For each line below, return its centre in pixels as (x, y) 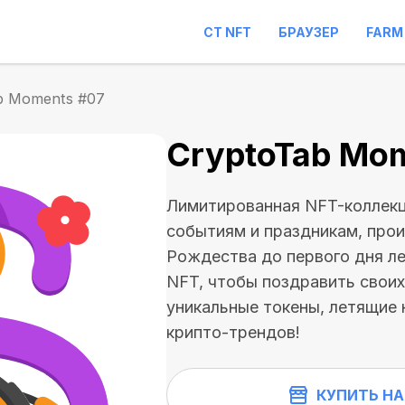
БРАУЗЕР (309, 32)
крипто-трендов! (233, 332)
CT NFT (227, 32)
